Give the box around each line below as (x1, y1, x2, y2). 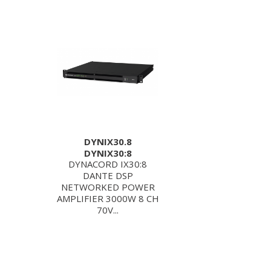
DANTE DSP (82, 169, 133, 181)
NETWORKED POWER (60, 181, 155, 193)
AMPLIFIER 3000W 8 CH (56, 192, 159, 204)
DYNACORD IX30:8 (68, 158, 147, 170)
